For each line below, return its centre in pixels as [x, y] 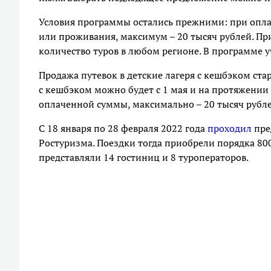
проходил [230, 128]
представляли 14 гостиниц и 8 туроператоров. [144, 157]
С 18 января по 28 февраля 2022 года [123, 128]
